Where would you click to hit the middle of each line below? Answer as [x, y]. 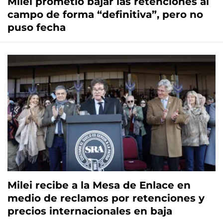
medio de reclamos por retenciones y [106, 198]
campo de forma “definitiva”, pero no [105, 14]
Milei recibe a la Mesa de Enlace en [99, 185]
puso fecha [37, 27]
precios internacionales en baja [90, 211]
